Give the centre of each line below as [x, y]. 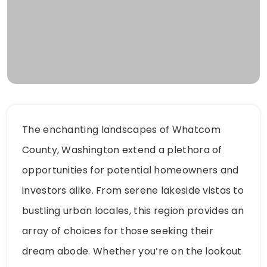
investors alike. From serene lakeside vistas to [133, 190]
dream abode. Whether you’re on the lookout [132, 251]
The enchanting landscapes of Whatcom [121, 129]
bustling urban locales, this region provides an [133, 210]
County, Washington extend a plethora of [122, 150]
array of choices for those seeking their [118, 231]
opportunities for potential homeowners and [131, 170]
